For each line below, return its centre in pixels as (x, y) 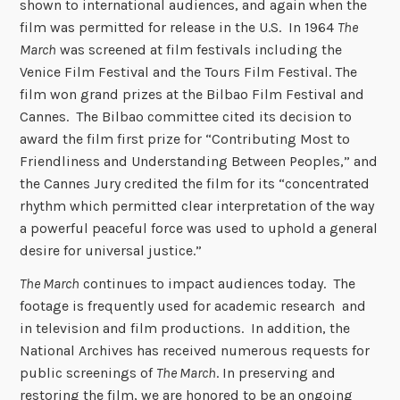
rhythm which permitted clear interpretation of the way (197, 205)
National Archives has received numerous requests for (195, 351)
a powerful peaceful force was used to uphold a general (199, 228)
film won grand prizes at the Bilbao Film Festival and (192, 94)
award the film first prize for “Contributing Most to (185, 138)
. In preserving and (276, 373)
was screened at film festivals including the (200, 49)
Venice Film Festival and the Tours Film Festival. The (189, 71)
